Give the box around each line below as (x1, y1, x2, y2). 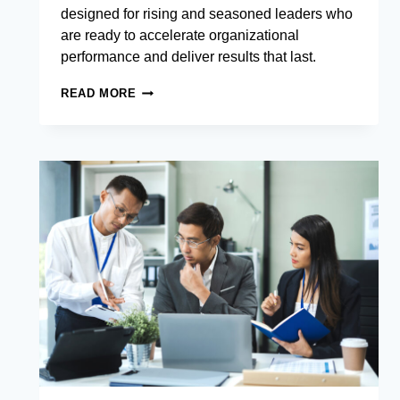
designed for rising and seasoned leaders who (61, 6, 353, 22)
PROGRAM (135, 134, 200, 148)
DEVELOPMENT (135, 117, 231, 131)
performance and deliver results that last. (61, 49, 316, 65)
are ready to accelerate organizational (61, 28, 299, 44)
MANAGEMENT (135, 100, 226, 114)
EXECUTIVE (135, 83, 208, 97)
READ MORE (61, 87, 137, 101)
